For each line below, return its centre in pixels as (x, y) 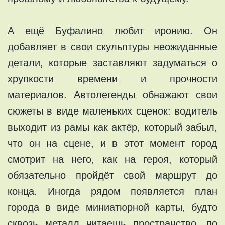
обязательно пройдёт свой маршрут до (113, 175)
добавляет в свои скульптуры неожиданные (113, 46)
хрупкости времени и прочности (113, 79)
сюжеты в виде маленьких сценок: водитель (113, 111)
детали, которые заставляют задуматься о (113, 63)
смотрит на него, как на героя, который (113, 159)
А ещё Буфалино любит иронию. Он (113, 30)
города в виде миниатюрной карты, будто (113, 207)
